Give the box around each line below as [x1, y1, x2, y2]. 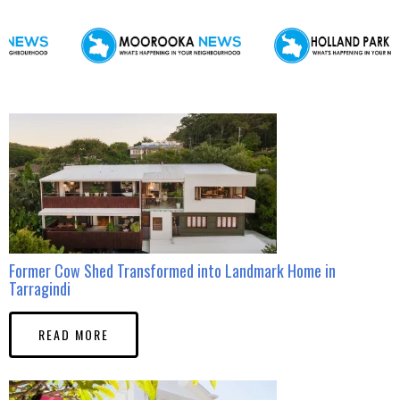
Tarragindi [9, 277, 71, 301]
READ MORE [38, 325, 109, 345]
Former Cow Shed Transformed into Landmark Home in [9, 259, 336, 283]
